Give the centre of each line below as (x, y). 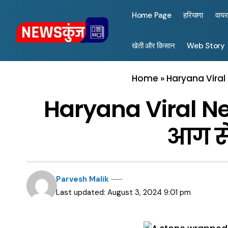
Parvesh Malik (83, 179)
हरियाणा (193, 15)
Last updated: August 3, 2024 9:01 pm (124, 192)
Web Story (206, 46)
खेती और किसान (153, 46)
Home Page (152, 15)
